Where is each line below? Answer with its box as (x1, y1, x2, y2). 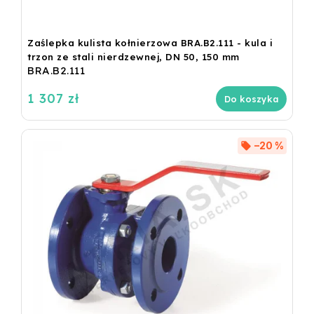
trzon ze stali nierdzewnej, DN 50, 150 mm (27, 51, 240, 63)
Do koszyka (224, 93, 278, 105)
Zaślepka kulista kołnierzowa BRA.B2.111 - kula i (27, 37, 273, 49)
